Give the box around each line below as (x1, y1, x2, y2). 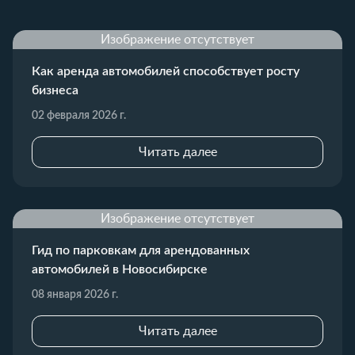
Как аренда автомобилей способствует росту (32, 64, 300, 78)
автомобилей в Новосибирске (32, 262, 208, 276)
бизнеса (32, 83, 78, 97)
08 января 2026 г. (32, 288, 118, 300)
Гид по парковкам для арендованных (32, 243, 250, 257)
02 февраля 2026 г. (32, 109, 126, 121)
